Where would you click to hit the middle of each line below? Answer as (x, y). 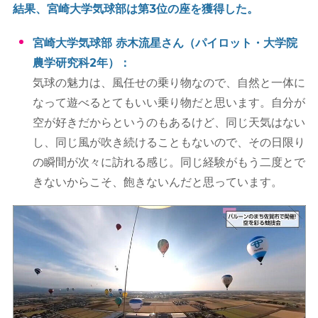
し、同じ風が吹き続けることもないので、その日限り (169, 143)
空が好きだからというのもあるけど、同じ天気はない (169, 123)
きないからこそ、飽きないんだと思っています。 (158, 182)
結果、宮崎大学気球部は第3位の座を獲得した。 (135, 9)
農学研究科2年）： (82, 63)
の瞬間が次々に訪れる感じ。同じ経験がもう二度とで (169, 163)
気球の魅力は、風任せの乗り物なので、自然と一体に (169, 83)
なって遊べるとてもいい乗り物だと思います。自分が (169, 103)
